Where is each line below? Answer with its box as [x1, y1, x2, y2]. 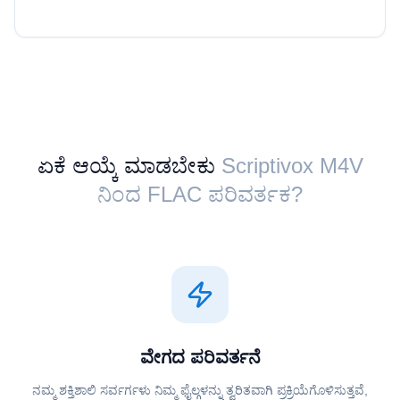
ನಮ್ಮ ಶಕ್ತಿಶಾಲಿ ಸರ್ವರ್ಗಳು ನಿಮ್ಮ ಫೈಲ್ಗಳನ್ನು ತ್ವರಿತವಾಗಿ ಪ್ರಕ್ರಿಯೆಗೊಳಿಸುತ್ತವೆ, [32, 383, 368, 397]
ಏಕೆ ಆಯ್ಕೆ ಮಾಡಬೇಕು [37, 154, 215, 178]
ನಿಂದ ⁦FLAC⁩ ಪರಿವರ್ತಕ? [97, 182, 303, 206]
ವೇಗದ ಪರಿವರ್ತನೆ [139, 347, 261, 367]
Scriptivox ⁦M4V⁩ [221, 154, 363, 178]
